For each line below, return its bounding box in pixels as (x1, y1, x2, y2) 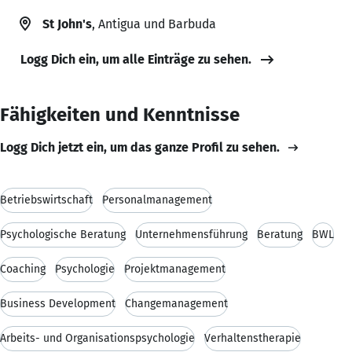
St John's (42, 16, 92, 31)
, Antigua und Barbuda (92, 16, 216, 31)
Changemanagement (125, 296, 228, 310)
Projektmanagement (124, 262, 225, 276)
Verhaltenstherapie (204, 331, 301, 345)
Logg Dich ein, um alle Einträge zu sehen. (20, 51, 251, 67)
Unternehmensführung (135, 227, 247, 241)
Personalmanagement (102, 192, 212, 207)
